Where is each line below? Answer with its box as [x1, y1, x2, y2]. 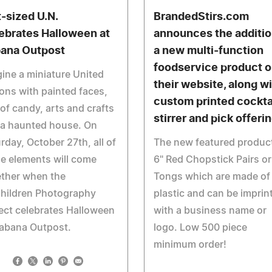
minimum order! [153, 240, 226, 250]
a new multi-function [153, 46, 263, 56]
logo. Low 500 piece [153, 223, 247, 233]
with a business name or [153, 206, 267, 216]
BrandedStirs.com [153, 12, 249, 22]
